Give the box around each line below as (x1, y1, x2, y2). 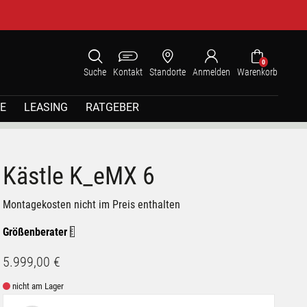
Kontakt (113, 66, 143, 77)
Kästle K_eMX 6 (3, 162, 156, 191)
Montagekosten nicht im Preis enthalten (3, 198, 181, 211)
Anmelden (193, 66, 230, 77)
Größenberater (3, 225, 71, 238)
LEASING (24, 101, 68, 114)
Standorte (149, 66, 186, 77)
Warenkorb (237, 66, 278, 77)
